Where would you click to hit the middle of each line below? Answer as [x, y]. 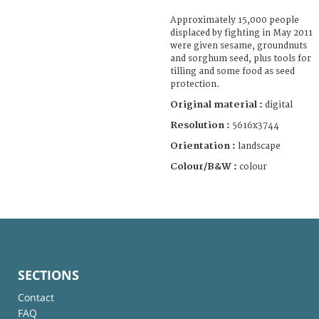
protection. [195, 84]
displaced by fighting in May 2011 [241, 33]
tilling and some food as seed [232, 71]
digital [279, 105]
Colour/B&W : [205, 166]
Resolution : [200, 125]
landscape [259, 146]
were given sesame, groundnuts [239, 46]
